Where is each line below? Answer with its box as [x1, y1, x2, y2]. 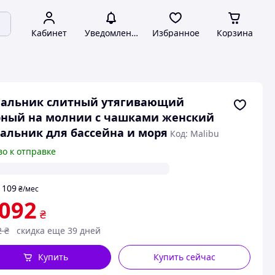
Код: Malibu [169, 128, 219, 139]
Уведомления [84, 27, 142, 39]
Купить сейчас [153, 251, 216, 263]
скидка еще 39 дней [16, 225, 101, 236]
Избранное [152, 27, 199, 39]
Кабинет [31, 27, 67, 39]
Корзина [216, 27, 253, 39]
